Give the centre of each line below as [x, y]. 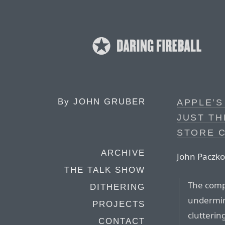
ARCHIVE [123, 153]
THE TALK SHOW [105, 170]
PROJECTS [119, 204]
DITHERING [118, 187]
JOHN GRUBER [109, 102]
